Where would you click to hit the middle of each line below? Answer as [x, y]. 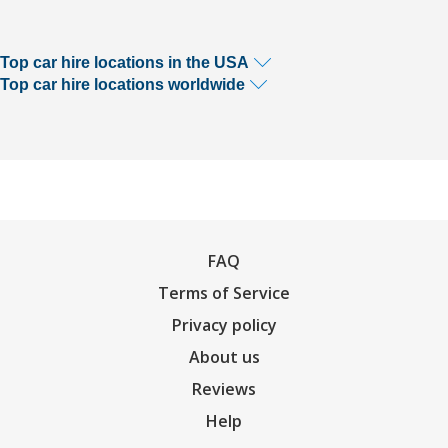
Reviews [224, 389]
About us [224, 357]
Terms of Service [224, 293]
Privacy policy [224, 325]
